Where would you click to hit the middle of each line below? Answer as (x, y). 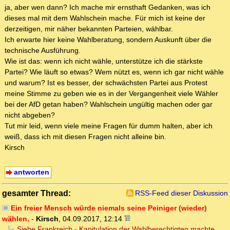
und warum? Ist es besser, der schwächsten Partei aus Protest (106, 83)
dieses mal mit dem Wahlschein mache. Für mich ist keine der (105, 18)
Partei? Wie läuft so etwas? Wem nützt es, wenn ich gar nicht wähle (114, 72)
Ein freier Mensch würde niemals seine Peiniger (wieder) (109, 208)
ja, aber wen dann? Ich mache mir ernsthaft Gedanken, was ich (108, 7)
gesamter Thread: (36, 193)
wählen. (16, 219)
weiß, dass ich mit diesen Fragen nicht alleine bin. (85, 137)
